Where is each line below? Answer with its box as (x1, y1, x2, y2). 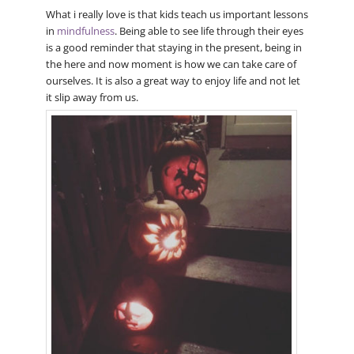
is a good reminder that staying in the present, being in (45, 40, 302, 55)
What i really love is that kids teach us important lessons (45, 6, 308, 21)
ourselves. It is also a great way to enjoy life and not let (45, 73, 300, 88)
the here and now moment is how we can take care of (45, 56, 296, 71)
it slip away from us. (45, 89, 138, 104)
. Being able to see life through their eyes (114, 23, 303, 38)
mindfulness (56, 23, 115, 38)
